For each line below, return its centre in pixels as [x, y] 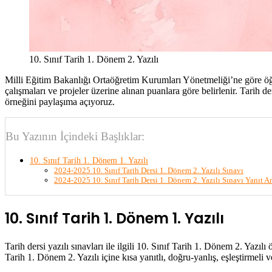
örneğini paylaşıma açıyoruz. [60, 102]
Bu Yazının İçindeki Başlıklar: [75, 136]
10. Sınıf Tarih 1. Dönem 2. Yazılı [94, 59]
